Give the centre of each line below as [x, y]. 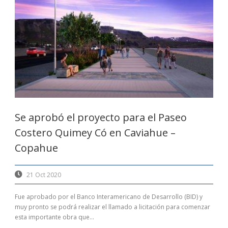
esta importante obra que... [54, 217]
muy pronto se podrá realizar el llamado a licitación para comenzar [112, 207]
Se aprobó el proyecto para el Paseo [101, 118]
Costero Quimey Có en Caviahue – [95, 133]
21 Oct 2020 [44, 175]
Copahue [36, 148]
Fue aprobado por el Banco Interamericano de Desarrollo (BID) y [109, 197]
